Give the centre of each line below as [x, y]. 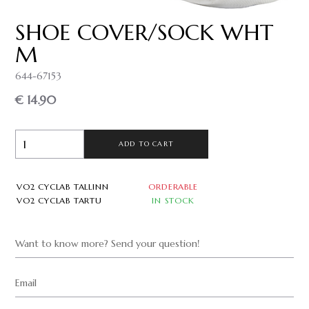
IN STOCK [173, 200]
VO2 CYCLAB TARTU [59, 200]
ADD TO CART [146, 144]
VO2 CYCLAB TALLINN [63, 186]
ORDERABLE [173, 186]
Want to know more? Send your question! [107, 243]
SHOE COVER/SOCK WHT [144, 32]
